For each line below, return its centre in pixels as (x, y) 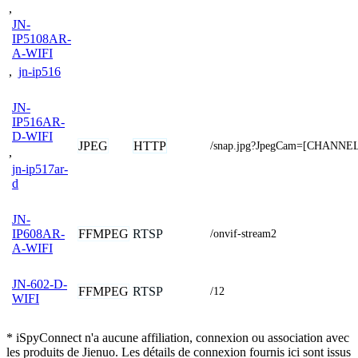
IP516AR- (38, 121)
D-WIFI (32, 136)
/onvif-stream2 (243, 233)
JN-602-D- (40, 284)
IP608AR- (38, 233)
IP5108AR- (42, 39)
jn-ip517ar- (40, 169)
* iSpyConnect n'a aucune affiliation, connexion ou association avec (178, 337)
